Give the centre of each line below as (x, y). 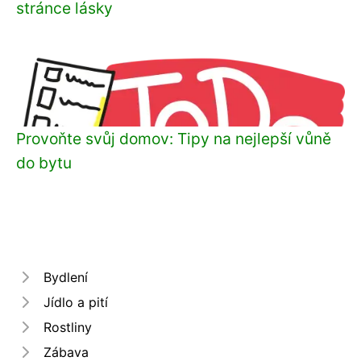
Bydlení (66, 277)
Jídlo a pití (76, 302)
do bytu (44, 162)
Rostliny (68, 327)
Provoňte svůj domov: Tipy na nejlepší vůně (174, 138)
